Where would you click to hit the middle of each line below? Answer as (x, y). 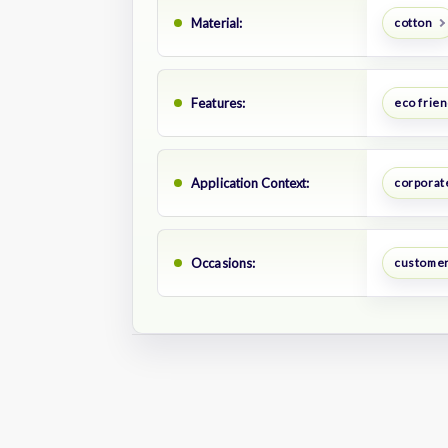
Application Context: (250, 182)
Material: (217, 22)
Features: (218, 102)
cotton (413, 23)
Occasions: (223, 262)
